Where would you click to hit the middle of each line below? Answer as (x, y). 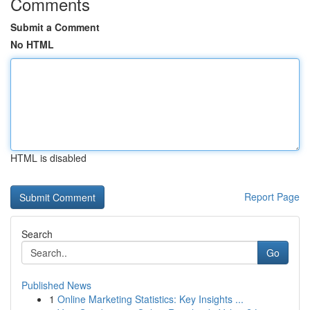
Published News (56, 285)
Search (37, 234)
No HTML (32, 44)
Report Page (272, 197)
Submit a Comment (55, 27)
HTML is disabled (48, 158)
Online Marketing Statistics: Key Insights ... (151, 299)
